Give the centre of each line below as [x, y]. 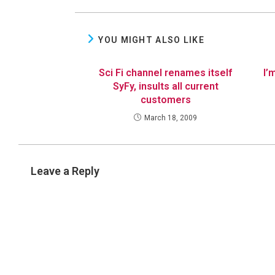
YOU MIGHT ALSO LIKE [152, 40]
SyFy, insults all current [165, 86]
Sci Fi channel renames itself [166, 73]
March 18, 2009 [171, 118]
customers [165, 100]
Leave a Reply [65, 171]
